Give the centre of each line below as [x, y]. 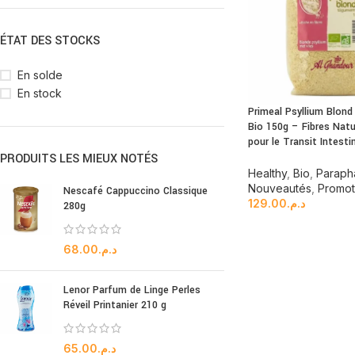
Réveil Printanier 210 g [115, 305]
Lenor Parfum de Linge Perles [132, 290]
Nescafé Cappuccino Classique [136, 191]
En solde [40, 75]
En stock [40, 93]
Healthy [267, 174]
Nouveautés [279, 189]
